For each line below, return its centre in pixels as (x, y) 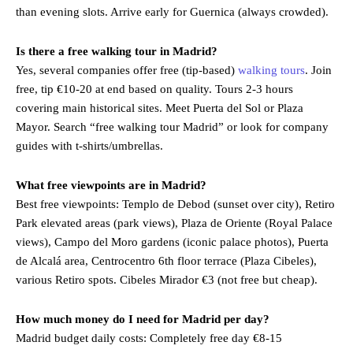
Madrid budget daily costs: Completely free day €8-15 (149, 338)
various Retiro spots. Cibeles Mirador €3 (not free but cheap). (167, 279)
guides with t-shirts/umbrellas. (89, 145)
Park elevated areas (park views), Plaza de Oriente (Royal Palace (174, 223)
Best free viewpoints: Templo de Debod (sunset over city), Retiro (175, 204)
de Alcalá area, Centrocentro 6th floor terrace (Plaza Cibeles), (166, 260)
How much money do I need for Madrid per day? (143, 319)
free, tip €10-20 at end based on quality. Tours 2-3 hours (154, 89)
